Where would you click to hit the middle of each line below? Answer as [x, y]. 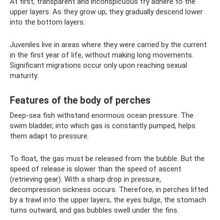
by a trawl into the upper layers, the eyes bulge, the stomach [108, 200]
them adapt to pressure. [49, 136]
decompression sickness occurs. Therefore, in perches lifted [109, 189]
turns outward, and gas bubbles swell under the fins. [94, 210]
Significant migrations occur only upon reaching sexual [98, 65]
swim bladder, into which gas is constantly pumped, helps [103, 125]
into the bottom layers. [47, 22]
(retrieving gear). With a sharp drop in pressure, [85, 179]
